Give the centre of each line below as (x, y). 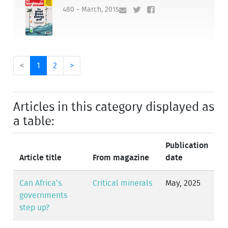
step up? (35, 208)
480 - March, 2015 (91, 9)
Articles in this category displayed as (114, 108)
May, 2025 (183, 183)
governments (44, 196)
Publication (187, 146)
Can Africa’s (41, 183)
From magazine (121, 158)
